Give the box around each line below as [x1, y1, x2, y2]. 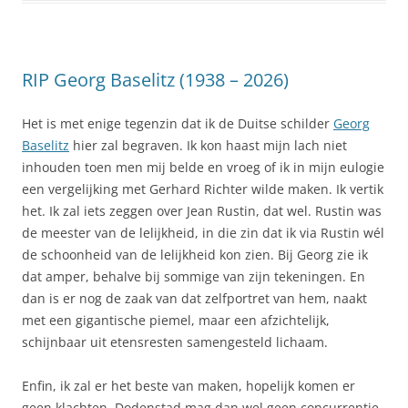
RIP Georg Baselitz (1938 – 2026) [22, 66, 293, 92]
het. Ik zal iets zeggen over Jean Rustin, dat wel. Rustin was [22, 201, 382, 219]
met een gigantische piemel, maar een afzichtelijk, [22, 311, 330, 329]
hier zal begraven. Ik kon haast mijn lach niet [69, 136, 347, 154]
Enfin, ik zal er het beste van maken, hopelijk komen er [22, 376, 355, 394]
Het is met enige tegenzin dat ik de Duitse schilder [22, 114, 333, 132]
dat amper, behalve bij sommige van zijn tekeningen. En [22, 267, 365, 285]
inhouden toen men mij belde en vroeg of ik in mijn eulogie [22, 158, 384, 176]
